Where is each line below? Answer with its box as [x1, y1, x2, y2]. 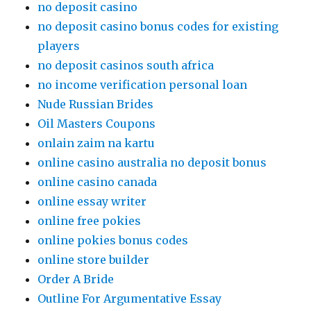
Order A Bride [37, 272, 115, 286]
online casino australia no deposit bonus [37, 155, 267, 169]
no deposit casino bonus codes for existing [37, 19, 279, 33]
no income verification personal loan [37, 78, 248, 92]
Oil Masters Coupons [37, 117, 156, 131]
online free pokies [37, 214, 142, 228]
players [37, 39, 81, 53]
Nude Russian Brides [37, 97, 154, 111]
